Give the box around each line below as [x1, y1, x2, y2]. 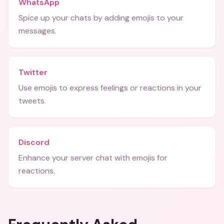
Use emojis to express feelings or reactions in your [18, 82, 201, 93]
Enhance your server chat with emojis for [18, 152, 167, 163]
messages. [18, 25, 56, 36]
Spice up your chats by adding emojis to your [18, 12, 183, 23]
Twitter [18, 67, 47, 77]
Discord [18, 137, 49, 147]
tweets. [18, 95, 46, 106]
